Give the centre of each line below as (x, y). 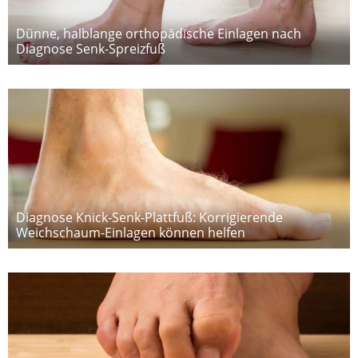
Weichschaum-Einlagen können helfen (131, 233)
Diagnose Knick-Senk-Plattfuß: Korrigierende (149, 218)
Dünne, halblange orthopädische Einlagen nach (159, 34)
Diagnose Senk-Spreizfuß (91, 49)
